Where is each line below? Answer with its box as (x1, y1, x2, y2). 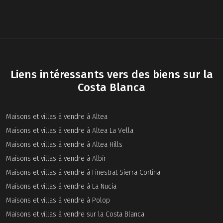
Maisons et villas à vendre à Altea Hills (6, 140, 122, 149)
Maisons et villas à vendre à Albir (6, 154, 106, 163)
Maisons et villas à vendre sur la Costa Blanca (6, 210, 144, 219)
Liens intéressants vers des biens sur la (10, 68, 213, 82)
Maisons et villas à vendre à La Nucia (6, 182, 116, 191)
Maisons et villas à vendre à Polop (6, 196, 110, 205)
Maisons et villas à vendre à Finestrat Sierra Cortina (6, 168, 160, 177)
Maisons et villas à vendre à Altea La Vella (6, 126, 133, 135)
